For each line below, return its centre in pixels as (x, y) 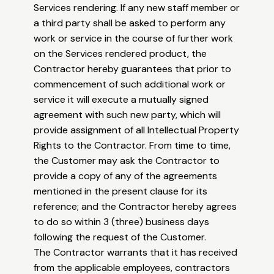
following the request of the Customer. (120, 237)
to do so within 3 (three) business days (122, 222)
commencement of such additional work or (130, 84)
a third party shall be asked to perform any (130, 23)
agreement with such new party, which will (128, 115)
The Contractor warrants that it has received (136, 253)
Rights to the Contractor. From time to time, (132, 146)
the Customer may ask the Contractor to (127, 161)
